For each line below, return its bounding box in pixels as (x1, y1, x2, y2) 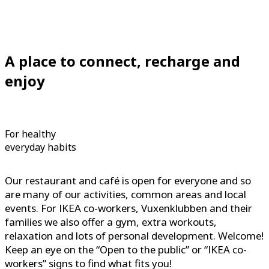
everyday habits (5, 141, 76, 154)
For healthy (5, 127, 56, 141)
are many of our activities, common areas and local (5, 187, 246, 202)
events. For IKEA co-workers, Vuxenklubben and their (5, 201, 252, 216)
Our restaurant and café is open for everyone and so (5, 174, 251, 188)
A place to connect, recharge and (5, 51, 240, 71)
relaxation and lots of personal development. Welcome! (5, 229, 264, 243)
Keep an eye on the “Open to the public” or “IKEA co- (5, 243, 247, 257)
